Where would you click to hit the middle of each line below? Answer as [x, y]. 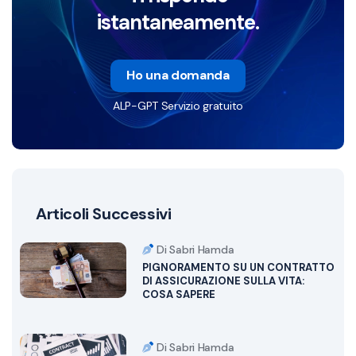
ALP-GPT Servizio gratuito [178, 105]
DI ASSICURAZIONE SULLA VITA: [223, 281]
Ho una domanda [178, 75]
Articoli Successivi [104, 213]
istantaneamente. [178, 22]
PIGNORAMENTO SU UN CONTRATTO [238, 267]
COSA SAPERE [178, 294]
